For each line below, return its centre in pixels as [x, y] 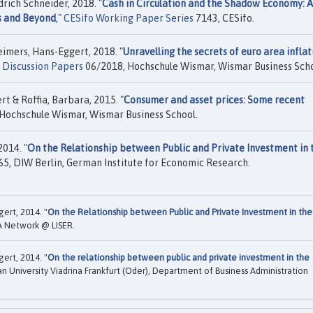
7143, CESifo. [224, 18]
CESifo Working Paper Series [129, 18]
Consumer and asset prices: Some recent [214, 100]
